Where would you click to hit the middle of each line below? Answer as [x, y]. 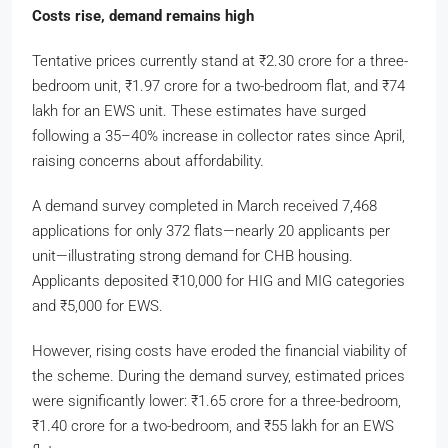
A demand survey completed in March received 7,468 [204, 206]
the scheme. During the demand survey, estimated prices [218, 376]
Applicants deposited [102, 281]
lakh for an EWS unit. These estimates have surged [199, 111]
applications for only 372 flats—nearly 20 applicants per [211, 231]
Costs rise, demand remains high [143, 16]
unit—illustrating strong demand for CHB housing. [192, 256]
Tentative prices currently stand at [145, 61]
